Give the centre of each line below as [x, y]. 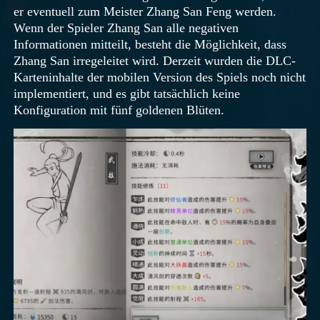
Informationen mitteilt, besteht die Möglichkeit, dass [150, 44]
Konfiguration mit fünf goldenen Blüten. [119, 110]
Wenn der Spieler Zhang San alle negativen [126, 27]
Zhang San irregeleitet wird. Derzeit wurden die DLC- [155, 60]
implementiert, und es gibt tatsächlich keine [127, 93]
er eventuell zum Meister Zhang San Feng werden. [145, 11]
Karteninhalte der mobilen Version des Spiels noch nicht [160, 77]
